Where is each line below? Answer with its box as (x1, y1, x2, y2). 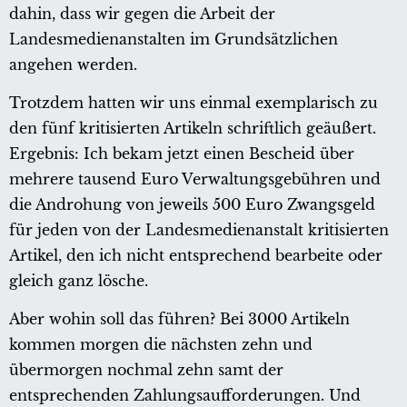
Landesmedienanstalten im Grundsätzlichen (9, 29, 338, 48)
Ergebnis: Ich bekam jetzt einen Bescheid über (9, 144, 354, 163)
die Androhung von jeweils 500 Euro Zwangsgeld (9, 194, 375, 213)
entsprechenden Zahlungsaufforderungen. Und (9, 385, 361, 404)
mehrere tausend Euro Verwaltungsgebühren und (9, 169, 381, 188)
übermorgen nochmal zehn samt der (9, 360, 283, 379)
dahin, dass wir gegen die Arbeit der (9, 4, 275, 23)
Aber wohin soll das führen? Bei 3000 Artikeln (9, 309, 350, 328)
